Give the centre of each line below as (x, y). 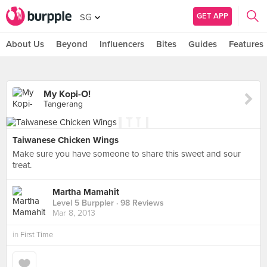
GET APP (212, 16)
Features (246, 44)
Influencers (122, 44)
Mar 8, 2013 (74, 213)
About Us (25, 44)
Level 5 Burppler (83, 203)
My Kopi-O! (67, 94)
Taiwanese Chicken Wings (66, 140)
